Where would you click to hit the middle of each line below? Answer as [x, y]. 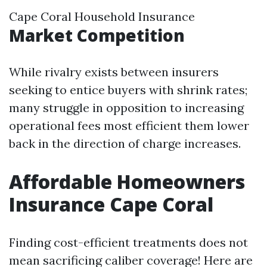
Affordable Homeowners [127, 181]
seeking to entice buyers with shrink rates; [128, 90]
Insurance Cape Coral [111, 204]
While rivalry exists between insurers [114, 72]
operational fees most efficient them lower [129, 125]
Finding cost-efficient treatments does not [128, 242]
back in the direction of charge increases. [125, 143]
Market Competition [97, 35]
